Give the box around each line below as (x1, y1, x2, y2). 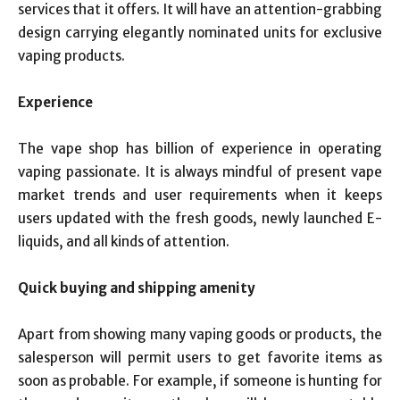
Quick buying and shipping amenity (18, 279, 255, 296)
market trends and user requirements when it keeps (18, 187, 382, 204)
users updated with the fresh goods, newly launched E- (18, 210, 382, 227)
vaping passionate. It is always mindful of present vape (18, 163, 382, 180)
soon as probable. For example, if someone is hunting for (18, 372, 382, 389)
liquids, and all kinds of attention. (18, 233, 229, 250)
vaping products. (18, 47, 125, 64)
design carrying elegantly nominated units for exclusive (18, 24, 382, 41)
